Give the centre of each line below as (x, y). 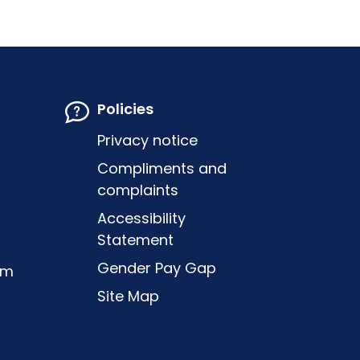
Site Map (128, 296)
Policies (125, 108)
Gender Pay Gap (156, 268)
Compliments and (162, 168)
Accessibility (141, 218)
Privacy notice (147, 140)
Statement (135, 239)
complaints (137, 190)
